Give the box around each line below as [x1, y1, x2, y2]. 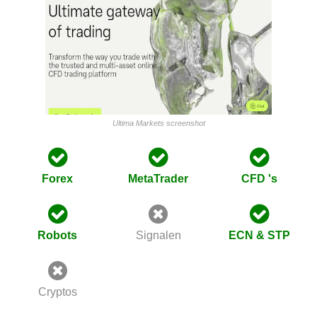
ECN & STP [228, 229, 290, 241]
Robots [38, 229, 78, 241]
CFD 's [241, 173, 277, 185]
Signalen [135, 229, 181, 241]
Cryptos [38, 286, 77, 298]
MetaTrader [128, 173, 189, 185]
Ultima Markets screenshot [112, 119, 205, 127]
